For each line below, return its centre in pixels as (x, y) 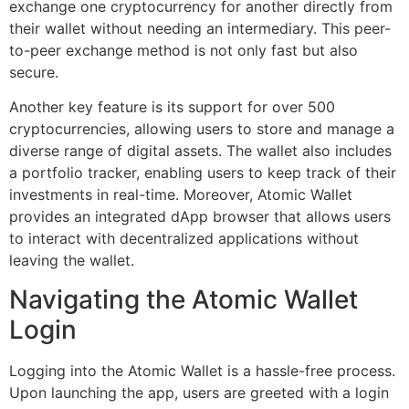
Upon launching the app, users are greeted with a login (199, 392)
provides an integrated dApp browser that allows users (200, 217)
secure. (34, 72)
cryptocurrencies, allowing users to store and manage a (202, 129)
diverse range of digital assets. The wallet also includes (200, 151)
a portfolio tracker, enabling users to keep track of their (203, 173)
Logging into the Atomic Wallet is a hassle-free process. (202, 370)
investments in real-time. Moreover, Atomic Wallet (181, 195)
